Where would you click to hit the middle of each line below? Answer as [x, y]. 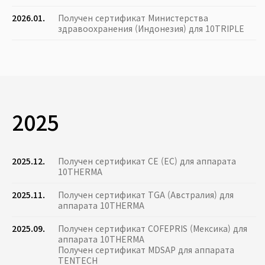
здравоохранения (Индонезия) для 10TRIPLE [151, 29]
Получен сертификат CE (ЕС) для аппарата [147, 161]
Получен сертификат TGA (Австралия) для [146, 195]
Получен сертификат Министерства [133, 18]
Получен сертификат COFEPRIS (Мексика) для [153, 229]
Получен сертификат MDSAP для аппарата [146, 250]
